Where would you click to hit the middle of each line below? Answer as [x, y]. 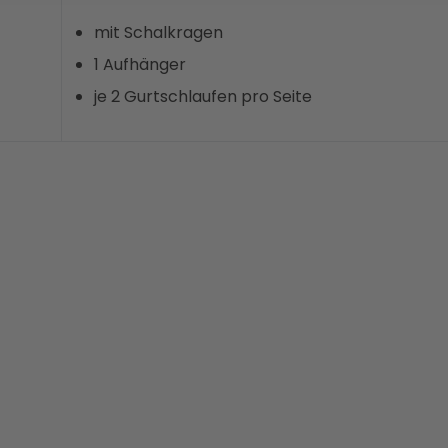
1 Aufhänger [140, 64]
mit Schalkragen [158, 32]
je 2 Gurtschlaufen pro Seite [203, 96]
